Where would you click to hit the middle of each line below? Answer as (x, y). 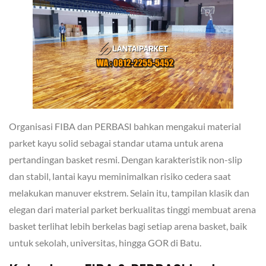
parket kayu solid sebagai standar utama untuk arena (116, 142)
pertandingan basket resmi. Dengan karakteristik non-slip (126, 159)
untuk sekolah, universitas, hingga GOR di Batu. (105, 242)
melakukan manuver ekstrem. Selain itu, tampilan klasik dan (129, 192)
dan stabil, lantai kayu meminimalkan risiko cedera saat (120, 176)
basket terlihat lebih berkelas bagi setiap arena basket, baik (128, 226)
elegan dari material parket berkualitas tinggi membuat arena (132, 209)
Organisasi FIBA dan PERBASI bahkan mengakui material (125, 126)
